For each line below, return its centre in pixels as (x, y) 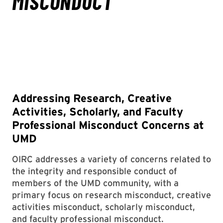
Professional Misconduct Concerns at (108, 125)
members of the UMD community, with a (95, 183)
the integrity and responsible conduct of (95, 171)
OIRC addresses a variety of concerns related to (111, 159)
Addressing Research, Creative (92, 98)
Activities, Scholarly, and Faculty (98, 111)
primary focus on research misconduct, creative (111, 195)
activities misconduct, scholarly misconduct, (104, 207)
